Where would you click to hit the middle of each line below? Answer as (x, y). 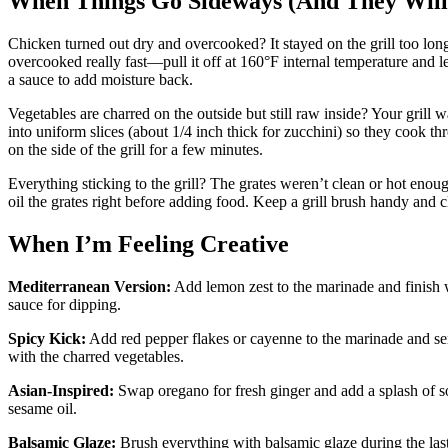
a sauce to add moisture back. (100, 80)
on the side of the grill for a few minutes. (135, 150)
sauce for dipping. (64, 304)
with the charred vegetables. (96, 356)
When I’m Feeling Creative (148, 243)
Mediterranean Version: (89, 286)
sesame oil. (42, 408)
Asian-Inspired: (61, 390)
